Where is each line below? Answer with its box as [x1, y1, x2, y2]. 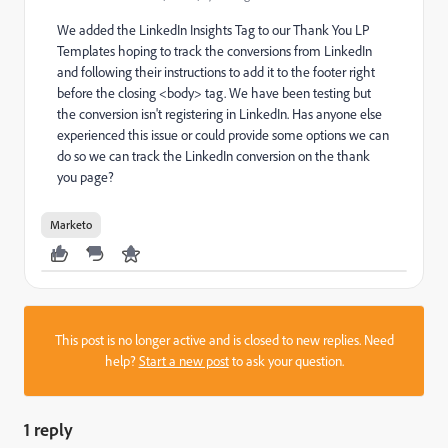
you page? [57, 168, 114, 186]
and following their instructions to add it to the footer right [57, 63, 375, 81]
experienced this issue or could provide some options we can [57, 126, 389, 144]
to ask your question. [228, 352, 344, 370]
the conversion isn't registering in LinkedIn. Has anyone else [57, 105, 382, 123]
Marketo [50, 217, 92, 232]
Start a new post [138, 352, 229, 370]
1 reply [24, 418, 73, 440]
